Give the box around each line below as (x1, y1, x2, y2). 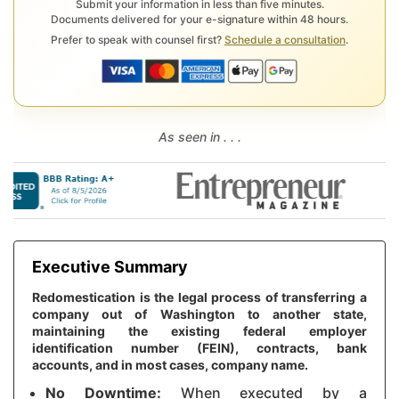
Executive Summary (32, 257, 188, 277)
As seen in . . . (158, 129, 241, 145)
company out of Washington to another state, (32, 306, 367, 322)
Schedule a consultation (224, 33, 346, 46)
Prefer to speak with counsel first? (51, 33, 224, 46)
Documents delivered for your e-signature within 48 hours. (51, 12, 348, 26)
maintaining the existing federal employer (32, 323, 367, 339)
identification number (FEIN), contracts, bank (32, 340, 367, 356)
